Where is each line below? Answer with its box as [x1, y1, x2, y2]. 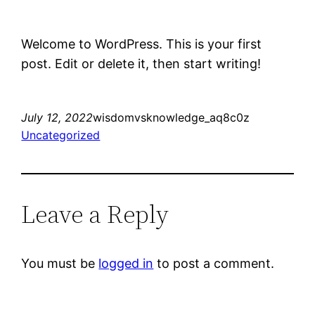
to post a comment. [153, 255, 275, 271]
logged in [98, 255, 154, 271]
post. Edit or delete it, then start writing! [21, 56, 262, 71]
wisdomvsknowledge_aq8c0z [93, 110, 250, 124]
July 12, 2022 [21, 110, 94, 124]
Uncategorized [21, 127, 101, 142]
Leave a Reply [21, 196, 169, 231]
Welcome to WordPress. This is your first [21, 36, 262, 51]
